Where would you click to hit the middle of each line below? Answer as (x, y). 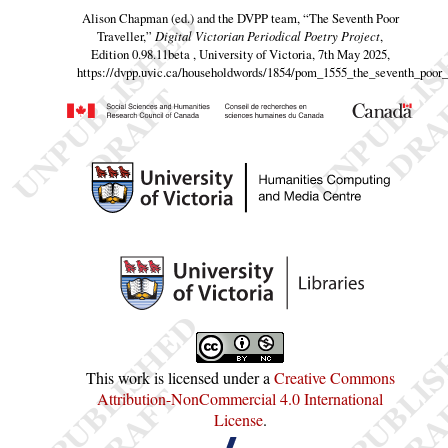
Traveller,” (124, 36)
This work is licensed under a (179, 377)
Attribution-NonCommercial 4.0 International (240, 398)
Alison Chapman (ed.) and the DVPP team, (192, 18)
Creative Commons (334, 377)
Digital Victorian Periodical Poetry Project (267, 36)
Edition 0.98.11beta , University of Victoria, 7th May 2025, (240, 54)
